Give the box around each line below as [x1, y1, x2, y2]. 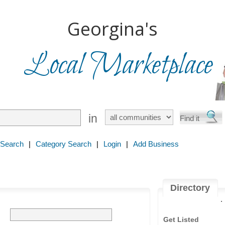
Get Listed [163, 215, 199, 223]
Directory [170, 183, 210, 193]
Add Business [133, 140, 179, 148]
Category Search [36, 140, 91, 148]
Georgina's [67, 17, 158, 41]
